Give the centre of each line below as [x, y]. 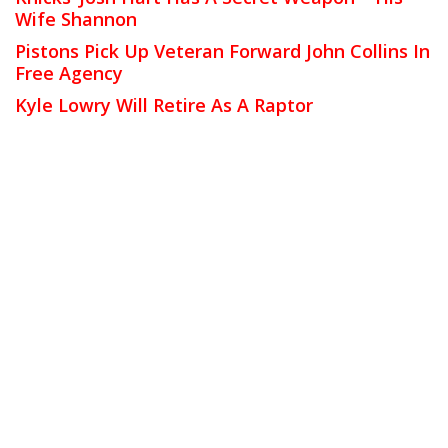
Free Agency [69, 73]
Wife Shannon [76, 19]
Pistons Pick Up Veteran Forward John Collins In [222, 51]
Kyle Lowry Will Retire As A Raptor [164, 105]
